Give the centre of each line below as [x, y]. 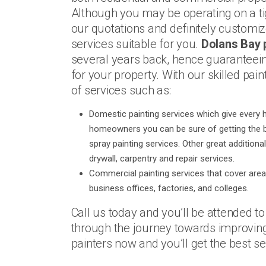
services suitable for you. [136, 44]
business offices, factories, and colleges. [169, 188]
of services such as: [121, 90]
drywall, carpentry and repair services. [161, 159]
